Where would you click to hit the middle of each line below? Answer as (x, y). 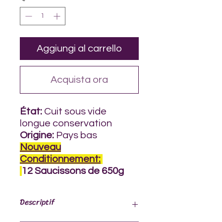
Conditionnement (59, 159)
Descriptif (37, 202)
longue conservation (66, 123)
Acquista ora (79, 80)
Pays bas (76, 135)
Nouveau (40, 147)
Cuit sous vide (74, 111)
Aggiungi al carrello (79, 49)
